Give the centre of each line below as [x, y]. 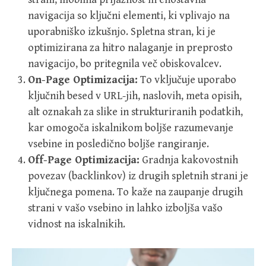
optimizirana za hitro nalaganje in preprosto [130, 48]
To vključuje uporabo [187, 80]
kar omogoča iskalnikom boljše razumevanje [131, 128]
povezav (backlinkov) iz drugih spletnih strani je [138, 176]
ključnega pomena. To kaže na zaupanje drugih [135, 192]
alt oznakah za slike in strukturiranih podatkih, [135, 112]
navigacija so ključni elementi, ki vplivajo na [129, 16]
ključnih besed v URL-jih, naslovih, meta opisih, [135, 96]
